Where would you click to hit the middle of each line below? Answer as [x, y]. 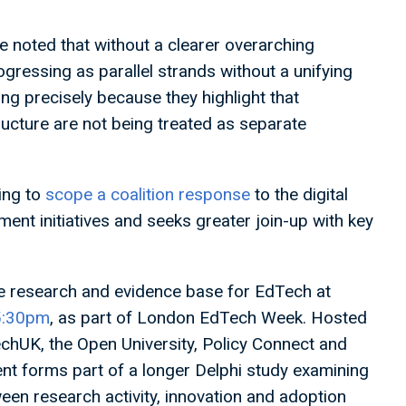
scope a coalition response [148, 194]
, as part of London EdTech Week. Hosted [208, 318]
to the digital [299, 194]
